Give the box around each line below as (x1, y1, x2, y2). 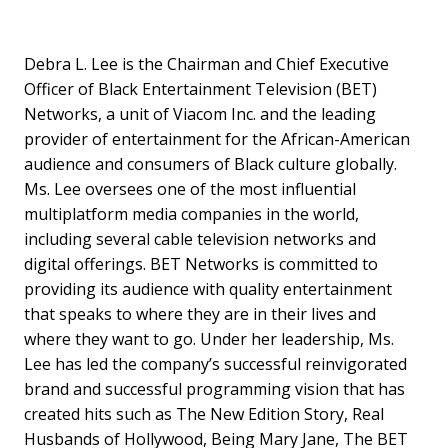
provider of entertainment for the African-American (24, 127, 410, 150)
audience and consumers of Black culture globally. (24, 152, 397, 175)
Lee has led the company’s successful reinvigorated (24, 352, 407, 375)
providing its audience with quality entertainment (24, 277, 392, 300)
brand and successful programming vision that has (24, 377, 405, 400)
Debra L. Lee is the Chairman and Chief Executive (24, 52, 389, 75)
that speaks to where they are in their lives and (24, 302, 376, 325)
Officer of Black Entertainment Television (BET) (24, 77, 377, 100)
